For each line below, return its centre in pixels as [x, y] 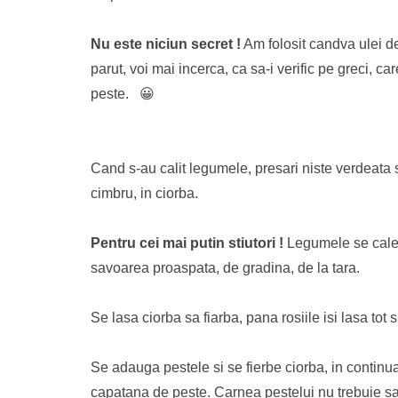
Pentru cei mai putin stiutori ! [187, 243]
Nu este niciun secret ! [166, 44]
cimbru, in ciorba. [144, 193]
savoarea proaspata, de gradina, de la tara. [225, 268]
